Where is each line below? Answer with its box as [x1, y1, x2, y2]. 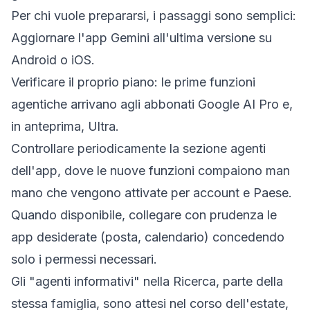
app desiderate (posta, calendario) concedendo [11, 230, 284, 244]
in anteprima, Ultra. [11, 119, 119, 134]
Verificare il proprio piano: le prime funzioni [11, 75, 255, 89]
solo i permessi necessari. [11, 252, 157, 266]
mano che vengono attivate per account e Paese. [11, 185, 292, 200]
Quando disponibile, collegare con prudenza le [11, 208, 277, 222]
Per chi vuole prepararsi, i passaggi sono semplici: [11, 8, 296, 23]
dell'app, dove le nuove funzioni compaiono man [11, 163, 290, 178]
